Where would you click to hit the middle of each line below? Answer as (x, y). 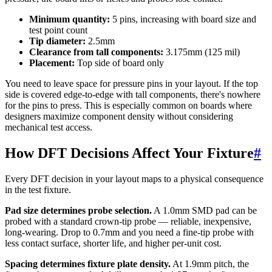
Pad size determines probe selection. (78, 210)
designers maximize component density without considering (119, 116)
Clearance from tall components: (96, 52)
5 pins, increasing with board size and (183, 19)
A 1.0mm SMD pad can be (204, 210)
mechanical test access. (49, 127)
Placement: (52, 63)
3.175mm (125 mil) (202, 52)
